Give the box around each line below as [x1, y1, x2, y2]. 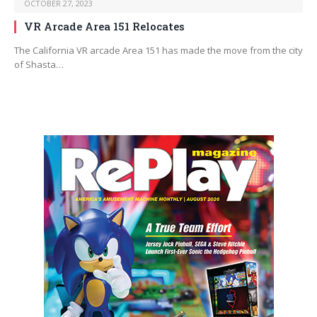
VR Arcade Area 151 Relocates [24, 19, 185, 34]
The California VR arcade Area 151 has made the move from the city [14, 44, 303, 57]
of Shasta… [14, 58, 64, 71]
